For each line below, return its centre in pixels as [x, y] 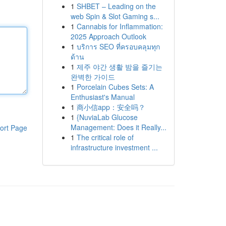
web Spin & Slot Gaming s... [115, 16]
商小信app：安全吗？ [111, 107]
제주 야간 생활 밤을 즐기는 [119, 67]
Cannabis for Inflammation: [120, 26]
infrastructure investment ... [114, 147]
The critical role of [105, 137]
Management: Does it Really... [118, 127]
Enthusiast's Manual [102, 97]
